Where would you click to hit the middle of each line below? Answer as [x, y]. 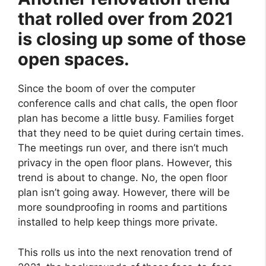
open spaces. [74, 59]
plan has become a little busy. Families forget [126, 118]
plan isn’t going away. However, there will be [124, 193]
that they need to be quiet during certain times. [131, 133]
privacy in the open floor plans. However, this [125, 163]
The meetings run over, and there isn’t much [123, 148]
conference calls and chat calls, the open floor [128, 104]
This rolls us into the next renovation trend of [125, 252]
